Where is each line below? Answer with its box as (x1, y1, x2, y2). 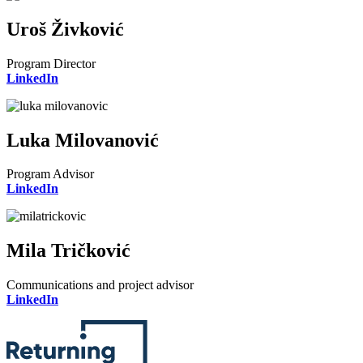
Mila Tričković (6, 240, 130, 262)
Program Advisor (6, 167, 94, 181)
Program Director (6, 56, 96, 70)
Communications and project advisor (6, 278, 194, 293)
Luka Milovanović (6, 129, 159, 151)
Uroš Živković (6, 18, 124, 40)
